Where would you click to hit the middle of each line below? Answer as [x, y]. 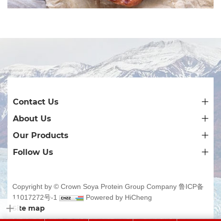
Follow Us [33, 152]
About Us [32, 118]
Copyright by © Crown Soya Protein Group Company [95, 187]
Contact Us [36, 102]
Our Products [41, 135]
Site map [29, 208]
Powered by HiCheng [119, 198]
